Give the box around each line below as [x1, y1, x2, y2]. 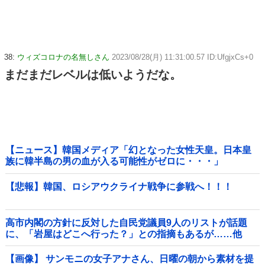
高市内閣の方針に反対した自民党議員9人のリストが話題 [5, 217, 247, 228]
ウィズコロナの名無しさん [17, 53, 109, 62]
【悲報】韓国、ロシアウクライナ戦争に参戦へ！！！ [5, 181, 232, 192]
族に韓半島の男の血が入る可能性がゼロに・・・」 [5, 156, 223, 167]
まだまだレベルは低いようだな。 [4, 68, 182, 82]
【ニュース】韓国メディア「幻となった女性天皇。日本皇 [5, 145, 251, 156]
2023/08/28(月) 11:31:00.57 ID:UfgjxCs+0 [112, 53, 253, 62]
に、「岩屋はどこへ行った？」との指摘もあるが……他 [5, 228, 242, 239]
